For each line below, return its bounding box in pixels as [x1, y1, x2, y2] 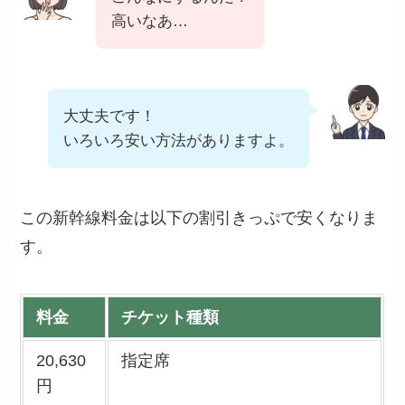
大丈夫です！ [62, 107, 155, 125]
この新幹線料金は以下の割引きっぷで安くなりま [20, 209, 379, 228]
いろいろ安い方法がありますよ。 [62, 131, 294, 149]
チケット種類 [120, 308, 219, 327]
